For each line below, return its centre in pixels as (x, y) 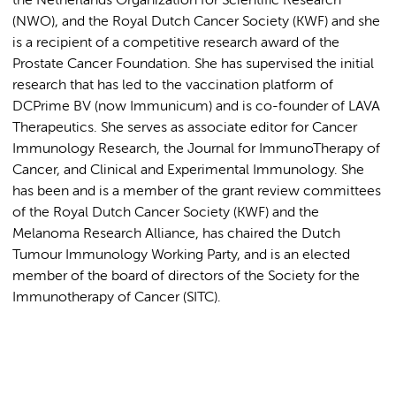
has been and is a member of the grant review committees (197, 192)
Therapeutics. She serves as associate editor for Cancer (185, 128)
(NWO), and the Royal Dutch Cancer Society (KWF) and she (196, 22)
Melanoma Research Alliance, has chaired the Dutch (176, 234)
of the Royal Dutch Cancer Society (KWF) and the (166, 213)
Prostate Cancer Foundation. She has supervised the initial (193, 65)
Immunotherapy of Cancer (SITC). (117, 298)
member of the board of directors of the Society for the (186, 277)
